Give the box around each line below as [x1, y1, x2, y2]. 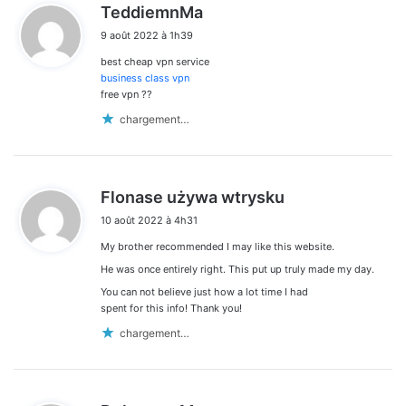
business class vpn [101, 71, 189, 84]
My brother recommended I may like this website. [101, 239, 334, 253]
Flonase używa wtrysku [101, 187, 285, 207]
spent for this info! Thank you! [101, 301, 242, 314]
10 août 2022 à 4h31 [101, 213, 198, 227]
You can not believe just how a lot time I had [101, 285, 308, 298]
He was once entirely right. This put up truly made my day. [101, 262, 374, 275]
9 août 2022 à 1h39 [101, 28, 193, 42]
